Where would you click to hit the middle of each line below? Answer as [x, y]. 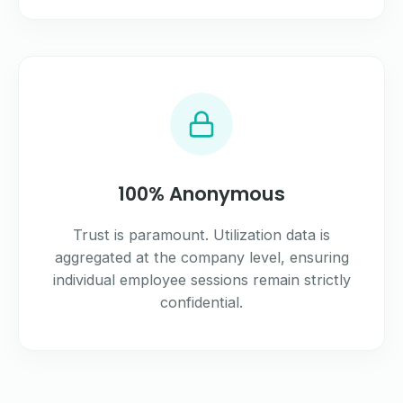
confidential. [201, 303]
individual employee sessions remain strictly [201, 280]
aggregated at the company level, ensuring [201, 258]
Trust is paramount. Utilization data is [201, 235]
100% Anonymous [201, 194]
